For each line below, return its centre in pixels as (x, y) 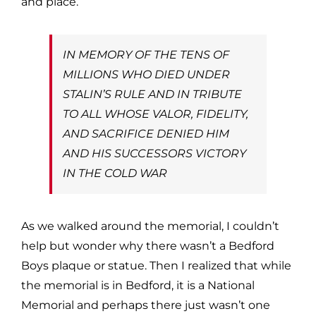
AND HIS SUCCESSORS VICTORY (154, 153)
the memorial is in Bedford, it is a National (138, 285)
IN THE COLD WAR (115, 173)
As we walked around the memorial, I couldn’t (150, 226)
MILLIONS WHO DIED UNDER (146, 74)
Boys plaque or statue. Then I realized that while (156, 265)
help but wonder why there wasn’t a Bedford (148, 245)
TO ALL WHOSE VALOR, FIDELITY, (156, 114)
